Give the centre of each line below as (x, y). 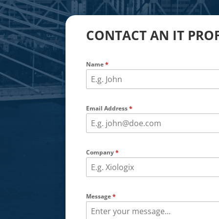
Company (101, 153)
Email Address (108, 109)
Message (99, 197)
